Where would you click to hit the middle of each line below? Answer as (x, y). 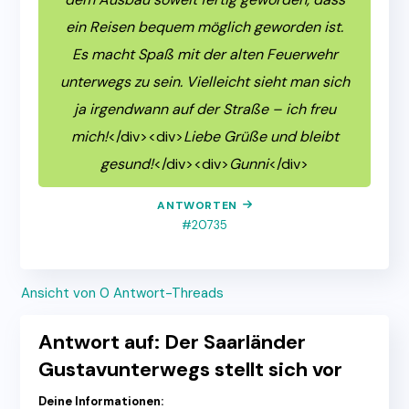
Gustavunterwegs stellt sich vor (191, 370)
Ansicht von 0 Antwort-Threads (123, 294)
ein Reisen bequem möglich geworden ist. (204, 27)
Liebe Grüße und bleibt (261, 137)
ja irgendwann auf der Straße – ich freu (204, 110)
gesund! (127, 164)
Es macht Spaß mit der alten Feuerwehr (204, 55)
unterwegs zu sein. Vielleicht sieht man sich (204, 82)
